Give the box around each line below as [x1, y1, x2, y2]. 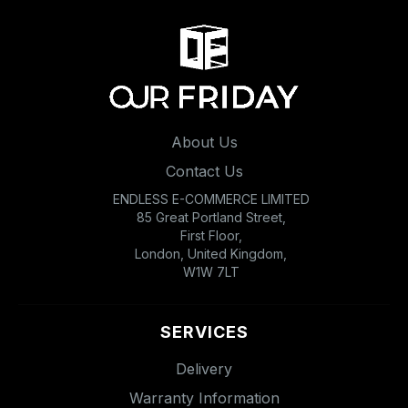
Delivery [176, 359, 232, 378]
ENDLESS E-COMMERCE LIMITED [112, 190, 310, 207]
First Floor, [179, 227, 242, 243]
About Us [170, 132, 238, 151]
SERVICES [159, 321, 249, 342]
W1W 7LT [182, 263, 240, 280]
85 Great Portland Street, [136, 209, 286, 225]
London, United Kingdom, [135, 245, 287, 261]
